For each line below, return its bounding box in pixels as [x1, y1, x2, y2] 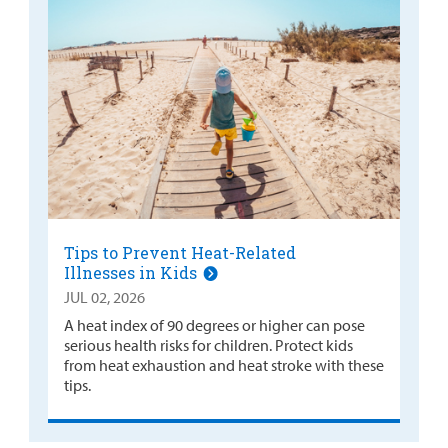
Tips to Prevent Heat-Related [63, 242, 296, 263]
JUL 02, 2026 [63, 287, 145, 307]
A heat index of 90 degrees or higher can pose [63, 315, 365, 335]
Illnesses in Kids [63, 262, 201, 283]
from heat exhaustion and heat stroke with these [63, 355, 384, 375]
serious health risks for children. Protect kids [63, 335, 353, 355]
